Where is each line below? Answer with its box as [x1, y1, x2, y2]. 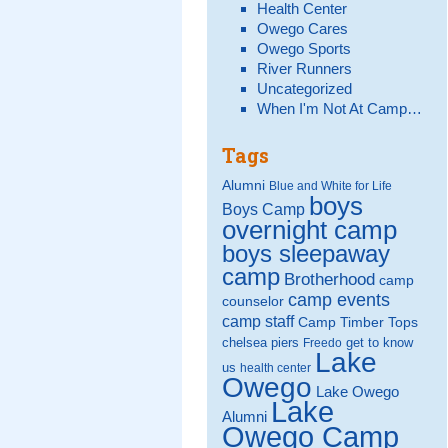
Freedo [303, 336, 342, 351]
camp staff [222, 312, 294, 331]
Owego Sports [256, 39, 351, 57]
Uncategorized [256, 79, 352, 97]
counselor [222, 293, 284, 310]
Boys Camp [222, 200, 305, 219]
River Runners [256, 59, 352, 77]
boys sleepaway [222, 240, 390, 268]
